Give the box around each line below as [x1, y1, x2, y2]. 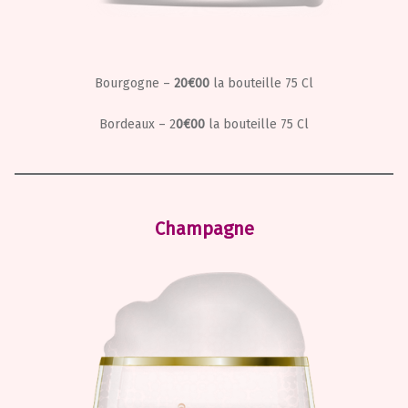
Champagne [154, 217, 254, 240]
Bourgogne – [95, 75, 174, 91]
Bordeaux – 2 [99, 116, 176, 132]
